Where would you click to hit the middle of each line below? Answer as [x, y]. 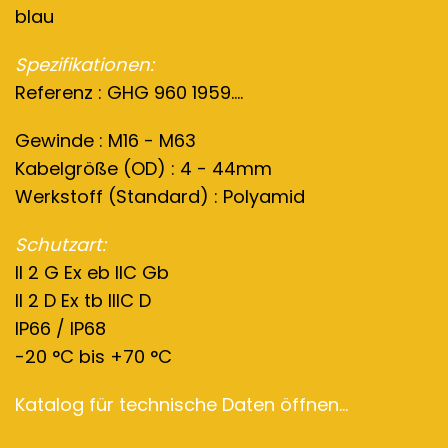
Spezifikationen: [84, 64]
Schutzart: [60, 244]
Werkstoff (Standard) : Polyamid [160, 196]
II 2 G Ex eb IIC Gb [92, 272]
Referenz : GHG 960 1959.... [129, 92]
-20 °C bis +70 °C [93, 356]
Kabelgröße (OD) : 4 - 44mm [143, 168]
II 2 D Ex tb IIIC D [83, 300]
